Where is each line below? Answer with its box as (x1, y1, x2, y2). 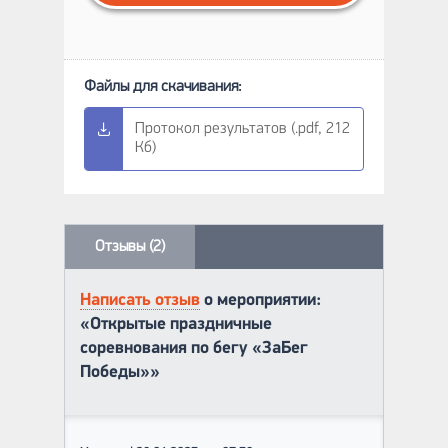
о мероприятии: (200, 291, 322, 309)
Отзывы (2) (95, 238, 165, 255)
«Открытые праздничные (80, 315, 272, 333)
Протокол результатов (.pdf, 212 (135, 120, 350, 137)
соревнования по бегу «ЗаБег (80, 339, 308, 357)
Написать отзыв (80, 291, 200, 309)
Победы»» (80, 363, 160, 381)
